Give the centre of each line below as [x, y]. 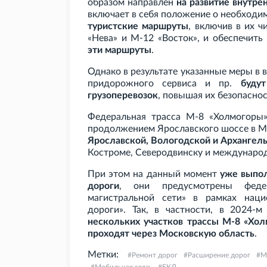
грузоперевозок [123, 96]
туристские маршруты [138, 27]
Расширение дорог [219, 255]
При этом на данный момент [154, 174]
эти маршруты [119, 50]
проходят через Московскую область [171, 234]
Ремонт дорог [155, 255]
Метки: [103, 255]
